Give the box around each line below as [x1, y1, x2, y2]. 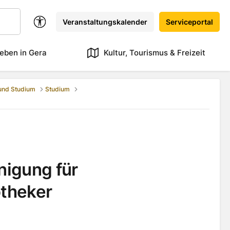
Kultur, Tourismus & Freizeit [104, 48, 205, 57]
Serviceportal [166, 17, 214, 26]
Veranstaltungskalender [63, 17, 148, 26]
